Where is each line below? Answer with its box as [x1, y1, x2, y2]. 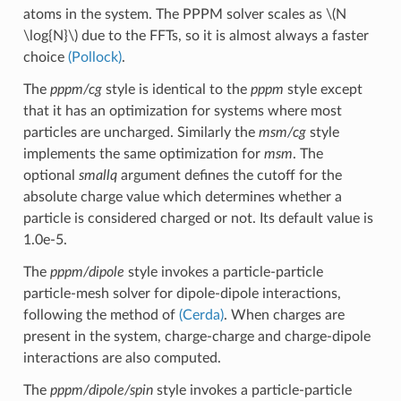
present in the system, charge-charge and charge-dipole [22, 328, 371, 344]
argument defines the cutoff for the [116, 167, 342, 183]
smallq [78, 167, 117, 183]
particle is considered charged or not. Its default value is [22, 210, 373, 226]
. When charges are [223, 307, 345, 322]
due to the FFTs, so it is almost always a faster [77, 28, 369, 43]
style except [283, 81, 363, 97]
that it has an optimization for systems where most [22, 103, 342, 118]
